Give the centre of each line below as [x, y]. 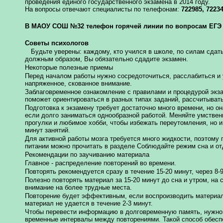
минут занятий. [48, 130]
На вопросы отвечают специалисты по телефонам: [103, 9]
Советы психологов [57, 43]
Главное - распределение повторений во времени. [101, 163]
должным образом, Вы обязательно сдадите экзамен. [107, 59]
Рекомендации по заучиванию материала [87, 154]
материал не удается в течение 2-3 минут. [89, 203]
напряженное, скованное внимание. [78, 83]
